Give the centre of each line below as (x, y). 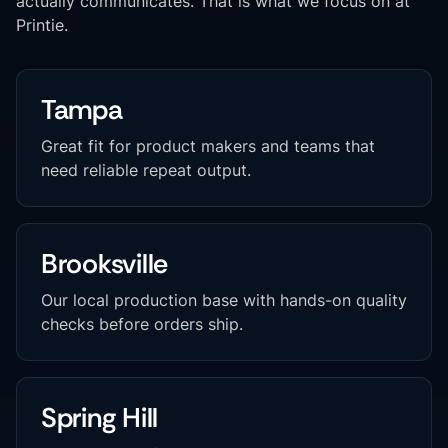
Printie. (42, 25)
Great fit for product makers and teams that (208, 146)
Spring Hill (100, 417)
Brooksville (105, 263)
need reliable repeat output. (146, 170)
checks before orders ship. (142, 324)
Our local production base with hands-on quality (224, 300)
